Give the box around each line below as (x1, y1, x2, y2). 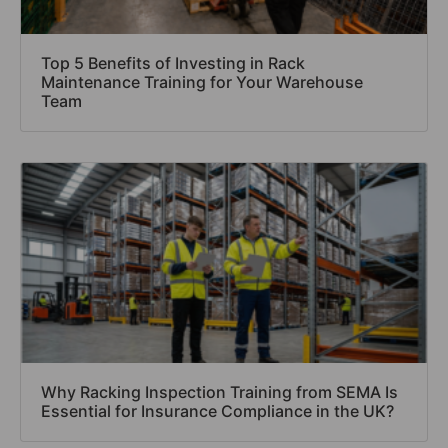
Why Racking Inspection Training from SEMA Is (41, 381, 398, 402)
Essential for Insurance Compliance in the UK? (41, 400, 394, 421)
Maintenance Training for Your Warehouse (41, 71, 363, 92)
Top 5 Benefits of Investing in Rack (41, 52, 305, 73)
